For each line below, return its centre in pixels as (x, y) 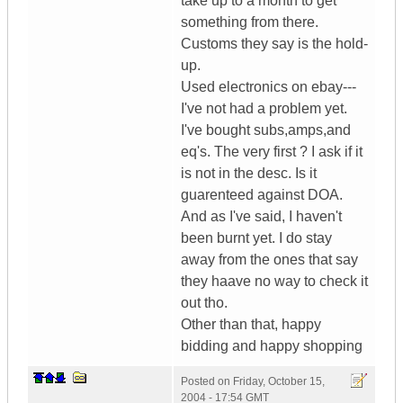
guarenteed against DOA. (262, 195)
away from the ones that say (269, 260)
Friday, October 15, (279, 382)
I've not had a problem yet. (264, 109)
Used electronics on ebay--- (269, 87)
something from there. (250, 22)
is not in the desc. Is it (249, 174)
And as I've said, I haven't (261, 217)
